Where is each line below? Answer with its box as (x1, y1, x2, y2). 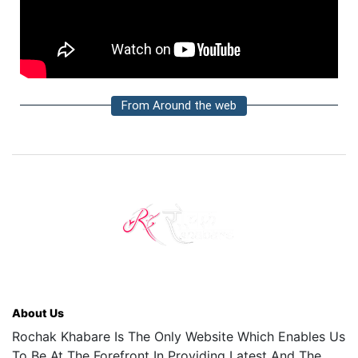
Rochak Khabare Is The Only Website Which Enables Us (12, 328, 345, 345)
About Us (12, 306, 64, 320)
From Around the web (121, 98, 237, 113)
